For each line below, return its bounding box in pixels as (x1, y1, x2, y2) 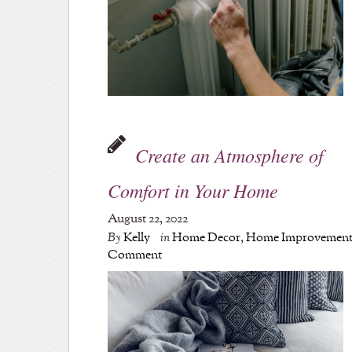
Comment (108, 246, 163, 265)
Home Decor (172, 229, 241, 247)
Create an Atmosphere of (135, 142, 324, 168)
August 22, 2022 (108, 210, 189, 229)
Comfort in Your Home (108, 178, 279, 203)
